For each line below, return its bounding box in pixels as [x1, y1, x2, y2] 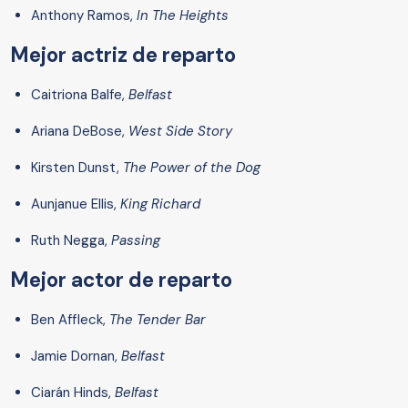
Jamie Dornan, [31, 347, 121, 366]
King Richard [120, 195, 200, 214]
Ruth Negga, [31, 231, 111, 250]
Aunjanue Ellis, [31, 195, 120, 214]
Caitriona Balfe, [31, 86, 128, 105]
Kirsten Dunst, [31, 158, 123, 178]
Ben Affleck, [31, 311, 109, 330]
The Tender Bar [109, 311, 206, 330]
